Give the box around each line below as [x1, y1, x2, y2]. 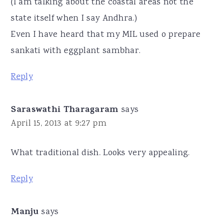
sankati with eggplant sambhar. [11, 44, 141, 57]
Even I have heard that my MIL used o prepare [11, 28, 201, 41]
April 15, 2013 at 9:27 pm [11, 117, 107, 130]
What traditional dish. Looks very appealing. [11, 146, 190, 160]
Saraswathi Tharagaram [11, 103, 119, 118]
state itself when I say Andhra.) [11, 12, 137, 25]
